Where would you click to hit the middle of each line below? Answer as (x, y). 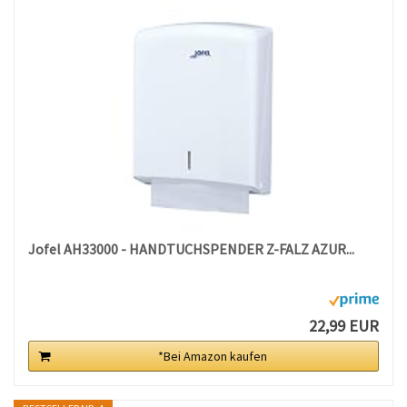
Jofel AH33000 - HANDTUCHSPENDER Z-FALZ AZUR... (192, 249)
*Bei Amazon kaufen (213, 357)
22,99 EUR (343, 326)
